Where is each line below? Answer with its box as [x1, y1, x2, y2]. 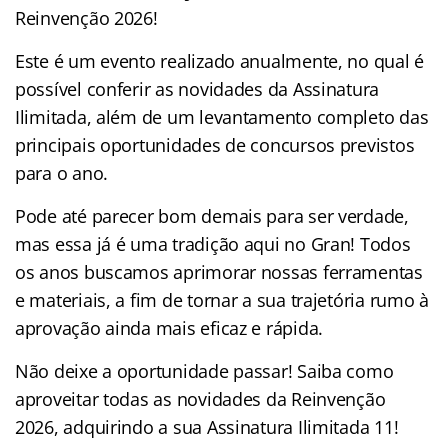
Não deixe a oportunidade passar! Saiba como [15, 358, 394, 383]
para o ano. [15, 160, 109, 185]
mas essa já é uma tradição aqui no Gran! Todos [15, 231, 411, 256]
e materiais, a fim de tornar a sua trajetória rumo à [15, 287, 429, 312]
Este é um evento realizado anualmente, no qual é [15, 48, 425, 73]
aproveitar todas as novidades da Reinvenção [15, 386, 386, 411]
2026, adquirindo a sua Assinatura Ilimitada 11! [15, 414, 399, 439]
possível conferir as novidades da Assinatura [15, 76, 380, 101]
